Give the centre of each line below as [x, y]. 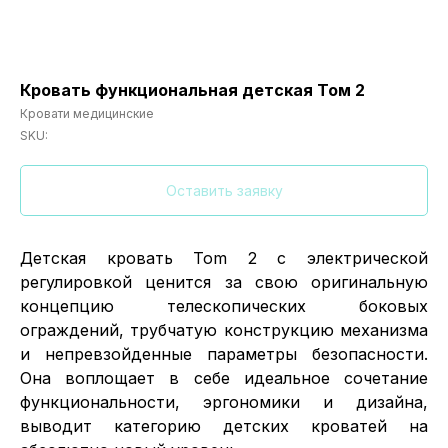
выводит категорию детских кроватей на [224, 426]
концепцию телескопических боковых [224, 306]
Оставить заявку [224, 191]
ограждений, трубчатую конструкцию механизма [224, 330]
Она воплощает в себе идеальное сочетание [224, 378]
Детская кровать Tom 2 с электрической [224, 258]
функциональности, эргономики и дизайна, [224, 402]
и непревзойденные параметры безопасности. [224, 354]
